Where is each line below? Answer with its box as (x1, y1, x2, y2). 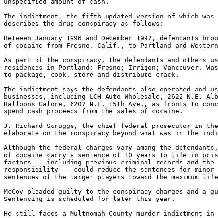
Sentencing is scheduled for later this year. (4, 195, 175, 202)
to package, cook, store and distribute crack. (4, 71, 179, 78)
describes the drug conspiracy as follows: (4, 20, 163, 27)
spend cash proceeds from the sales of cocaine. (4, 108, 183, 115)
